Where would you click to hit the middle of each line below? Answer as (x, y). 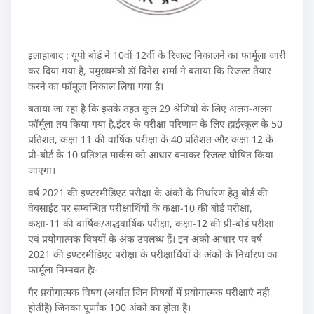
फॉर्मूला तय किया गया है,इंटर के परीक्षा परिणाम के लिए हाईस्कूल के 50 (155, 123)
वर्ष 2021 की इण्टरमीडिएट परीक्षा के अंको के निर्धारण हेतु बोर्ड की (148, 192)
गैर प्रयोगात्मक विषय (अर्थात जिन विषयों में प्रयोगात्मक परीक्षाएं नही (149, 292)
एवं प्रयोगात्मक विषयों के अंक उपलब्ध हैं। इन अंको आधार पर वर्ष (145, 238)
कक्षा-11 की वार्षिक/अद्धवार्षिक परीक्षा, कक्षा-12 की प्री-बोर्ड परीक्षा (151, 223)
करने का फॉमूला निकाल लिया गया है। (96, 86)
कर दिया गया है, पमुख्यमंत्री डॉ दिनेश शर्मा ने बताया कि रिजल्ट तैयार (150, 70)
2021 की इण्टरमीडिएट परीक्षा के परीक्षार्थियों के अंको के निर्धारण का (153, 254)
